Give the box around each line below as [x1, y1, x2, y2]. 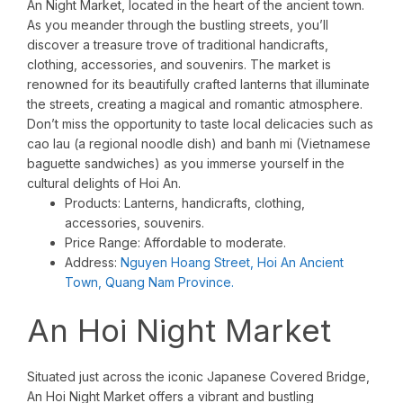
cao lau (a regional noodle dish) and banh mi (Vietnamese [27, 136, 371, 152]
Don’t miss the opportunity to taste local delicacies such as [27, 116, 373, 132]
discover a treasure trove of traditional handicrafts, [27, 37, 328, 53]
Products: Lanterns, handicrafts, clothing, [65, 195, 305, 211]
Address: [65, 255, 121, 271]
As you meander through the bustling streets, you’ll [27, 17, 328, 33]
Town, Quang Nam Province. [65, 274, 234, 291]
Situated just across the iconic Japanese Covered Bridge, [27, 369, 370, 385]
